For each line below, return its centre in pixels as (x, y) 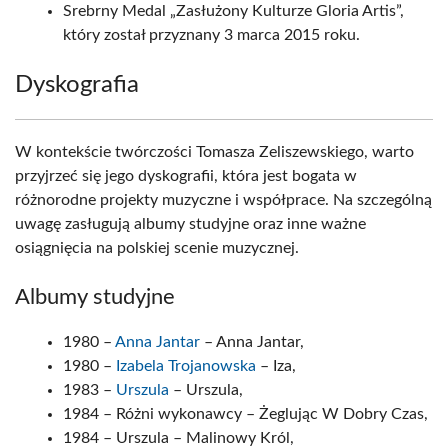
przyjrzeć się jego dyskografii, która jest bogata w (186, 176)
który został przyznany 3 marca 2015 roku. (211, 35)
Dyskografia (77, 85)
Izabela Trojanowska (186, 366)
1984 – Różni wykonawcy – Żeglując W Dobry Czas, (245, 414)
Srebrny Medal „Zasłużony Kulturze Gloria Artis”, (233, 11)
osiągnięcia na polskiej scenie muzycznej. (159, 248)
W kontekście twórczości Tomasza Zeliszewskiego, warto (214, 152)
